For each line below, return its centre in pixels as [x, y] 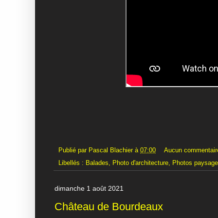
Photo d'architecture [140, 163]
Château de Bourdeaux [109, 206]
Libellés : [72, 163]
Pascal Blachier [111, 150]
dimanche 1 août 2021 [89, 189]
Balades [97, 163]
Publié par [73, 150]
